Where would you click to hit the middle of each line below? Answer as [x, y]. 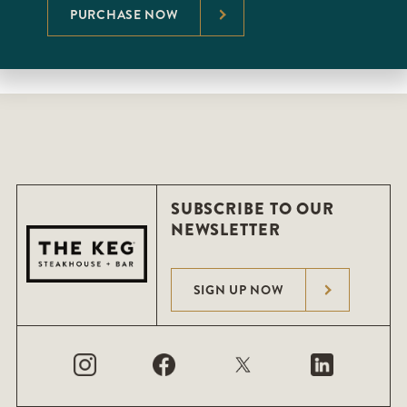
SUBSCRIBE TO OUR [253, 209]
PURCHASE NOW [124, 15]
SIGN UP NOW [238, 290]
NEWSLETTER [225, 230]
